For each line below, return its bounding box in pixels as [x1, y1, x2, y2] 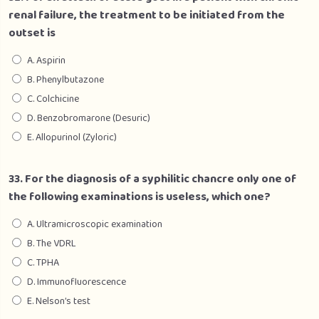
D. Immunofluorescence [27, 274, 126, 290]
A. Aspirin [27, 53, 66, 68]
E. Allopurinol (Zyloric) [27, 130, 117, 145]
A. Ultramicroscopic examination [27, 216, 162, 232]
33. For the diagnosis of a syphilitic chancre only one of [9, 170, 296, 188]
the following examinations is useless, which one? [9, 188, 271, 206]
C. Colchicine [27, 91, 79, 107]
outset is [9, 24, 56, 42]
